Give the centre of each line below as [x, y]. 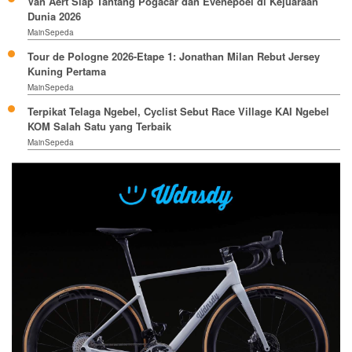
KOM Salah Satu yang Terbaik [99, 126]
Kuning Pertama [67, 71]
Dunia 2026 [54, 16]
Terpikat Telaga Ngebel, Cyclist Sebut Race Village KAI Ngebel [178, 112]
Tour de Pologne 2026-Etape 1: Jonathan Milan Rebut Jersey [174, 57]
